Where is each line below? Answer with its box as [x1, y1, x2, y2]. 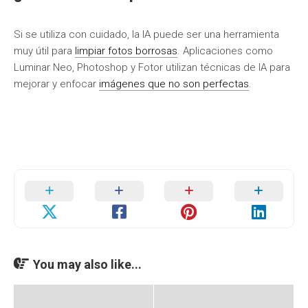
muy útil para [14, 45, 75, 57]
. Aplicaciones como [177, 45, 273, 57]
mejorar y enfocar [14, 78, 99, 90]
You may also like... [33, 257, 142, 272]
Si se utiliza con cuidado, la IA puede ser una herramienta [14, 28, 279, 41]
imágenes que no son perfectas [99, 78, 249, 90]
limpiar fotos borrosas [75, 45, 177, 57]
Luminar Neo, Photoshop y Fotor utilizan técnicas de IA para [14, 61, 290, 74]
